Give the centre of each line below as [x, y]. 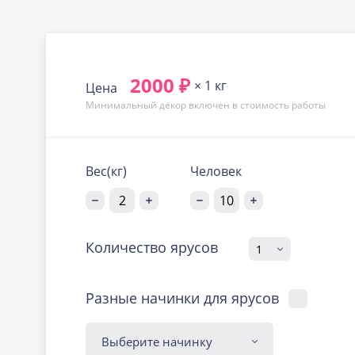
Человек [216, 171]
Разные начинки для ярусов [210, 298]
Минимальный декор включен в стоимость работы [206, 105]
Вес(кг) [107, 171]
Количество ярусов [152, 247]
